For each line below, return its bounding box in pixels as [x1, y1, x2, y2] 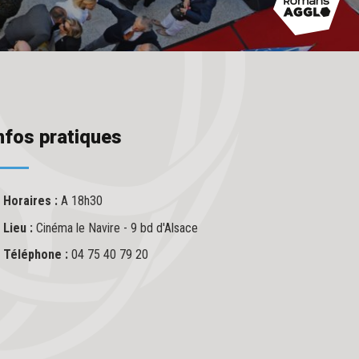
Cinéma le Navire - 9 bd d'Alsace [36, 220, 198, 236]
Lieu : [3, 220, 36, 236]
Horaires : [3, 193, 61, 208]
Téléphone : [3, 247, 71, 263]
